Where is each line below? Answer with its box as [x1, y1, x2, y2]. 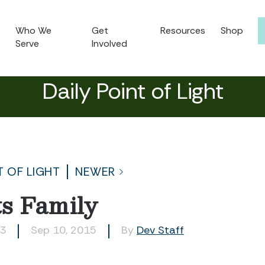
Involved [92, 37, 128, 50]
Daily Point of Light [41, 76, 224, 106]
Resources [160, 24, 205, 37]
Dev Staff [137, 223, 184, 237]
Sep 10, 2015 [31, 223, 96, 237]
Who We [15, 24, 52, 37]
